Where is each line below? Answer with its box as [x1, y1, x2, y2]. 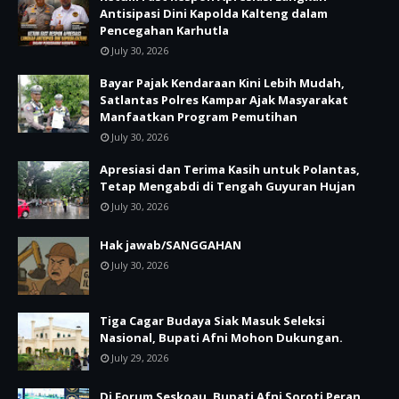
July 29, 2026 [111, 351, 168, 364]
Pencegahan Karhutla [100, 22, 229, 38]
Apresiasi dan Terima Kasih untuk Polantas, [100, 161, 360, 177]
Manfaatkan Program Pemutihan [100, 109, 297, 125]
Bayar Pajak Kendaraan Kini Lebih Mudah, [100, 75, 345, 91]
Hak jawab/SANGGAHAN [100, 237, 241, 253]
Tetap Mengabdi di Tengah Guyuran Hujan [100, 178, 355, 194]
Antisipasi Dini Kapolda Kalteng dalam [100, 5, 328, 21]
